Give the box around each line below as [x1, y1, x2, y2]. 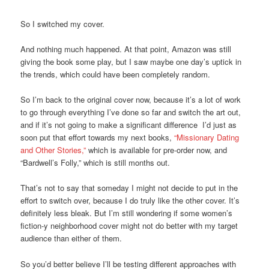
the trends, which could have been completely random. [20, 68, 211, 80]
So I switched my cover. [20, 18, 105, 30]
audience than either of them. [20, 232, 122, 244]
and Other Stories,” [20, 144, 89, 156]
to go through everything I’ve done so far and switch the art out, [20, 106, 241, 118]
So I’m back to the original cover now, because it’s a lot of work [20, 94, 241, 106]
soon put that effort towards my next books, [20, 131, 175, 144]
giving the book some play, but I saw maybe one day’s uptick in [20, 56, 242, 68]
